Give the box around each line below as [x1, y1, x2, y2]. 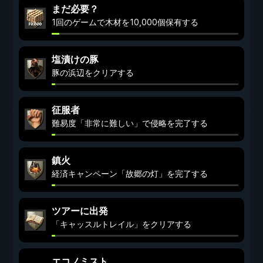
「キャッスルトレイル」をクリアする [52, 219, 191, 229]
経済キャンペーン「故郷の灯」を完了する [52, 168, 208, 178]
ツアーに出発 [52, 205, 108, 217]
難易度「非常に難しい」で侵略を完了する [52, 118, 208, 128]
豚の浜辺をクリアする [52, 68, 134, 77]
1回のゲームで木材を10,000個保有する [52, 17, 198, 27]
